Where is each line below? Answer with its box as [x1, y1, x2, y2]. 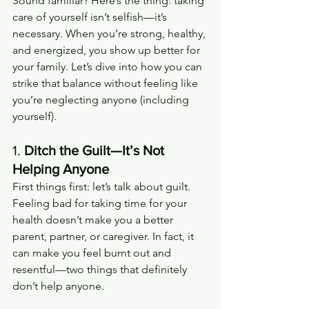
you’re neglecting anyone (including [12, 92, 192, 106]
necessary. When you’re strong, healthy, [12, 26, 208, 40]
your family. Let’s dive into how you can [12, 59, 205, 73]
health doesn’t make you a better [12, 212, 176, 226]
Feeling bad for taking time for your [12, 196, 190, 210]
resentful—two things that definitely [12, 262, 190, 276]
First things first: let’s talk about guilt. [12, 179, 193, 193]
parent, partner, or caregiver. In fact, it [12, 229, 197, 243]
